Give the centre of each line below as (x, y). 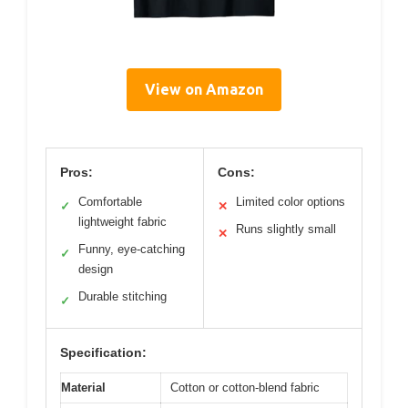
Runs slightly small (286, 229)
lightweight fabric (122, 222)
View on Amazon (204, 89)
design (96, 269)
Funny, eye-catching (132, 249)
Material (83, 388)
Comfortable (110, 202)
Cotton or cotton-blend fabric (245, 388)
